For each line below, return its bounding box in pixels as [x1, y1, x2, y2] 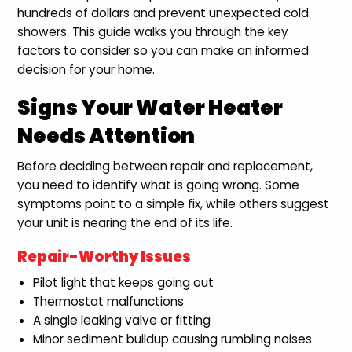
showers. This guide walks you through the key [17, 24, 289, 41]
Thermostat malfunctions [33, 293, 185, 310]
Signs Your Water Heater [17, 93, 284, 123]
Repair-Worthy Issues [17, 247, 192, 267]
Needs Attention [17, 122, 196, 151]
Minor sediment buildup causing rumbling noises [33, 331, 313, 348]
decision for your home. [17, 61, 156, 79]
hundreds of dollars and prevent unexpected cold [17, 5, 310, 22]
